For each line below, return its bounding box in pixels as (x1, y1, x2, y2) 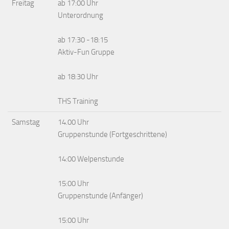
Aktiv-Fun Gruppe (58, 48, 114, 57)
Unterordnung (58, 11, 103, 20)
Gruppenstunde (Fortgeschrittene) (58, 130, 167, 139)
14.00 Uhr (58, 118, 89, 127)
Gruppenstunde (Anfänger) (58, 191, 143, 200)
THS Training (58, 97, 98, 106)
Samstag (12, 118, 40, 127)
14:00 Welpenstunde (58, 154, 124, 164)
